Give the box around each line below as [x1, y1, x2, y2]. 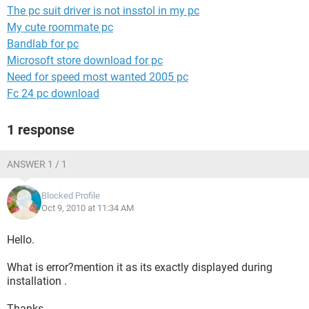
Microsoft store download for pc [7, 54, 163, 67]
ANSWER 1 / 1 [7, 159, 67, 170]
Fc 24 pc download [7, 87, 99, 100]
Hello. [7, 233, 34, 246]
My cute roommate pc [7, 21, 113, 34]
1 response [7, 121, 74, 138]
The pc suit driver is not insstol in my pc [7, 4, 199, 17]
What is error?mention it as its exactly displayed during [7, 261, 272, 274]
